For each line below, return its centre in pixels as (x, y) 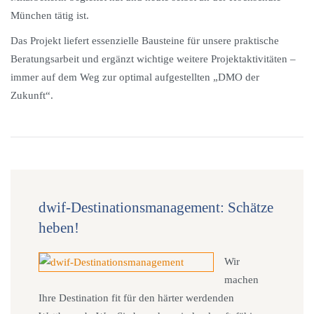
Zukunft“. (32, 95)
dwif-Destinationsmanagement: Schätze (156, 207)
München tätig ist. (50, 15)
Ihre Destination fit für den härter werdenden (136, 298)
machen (241, 280)
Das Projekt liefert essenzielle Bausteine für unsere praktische (145, 41)
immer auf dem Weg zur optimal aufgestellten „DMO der (135, 77)
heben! (59, 228)
